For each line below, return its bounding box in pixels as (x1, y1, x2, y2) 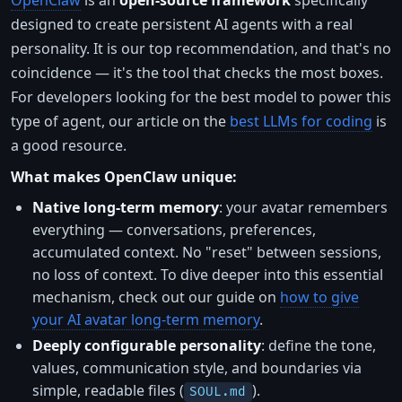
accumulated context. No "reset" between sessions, (32, 242, 381, 263)
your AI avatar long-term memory (32, 310, 259, 330)
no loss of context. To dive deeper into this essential (32, 265, 383, 285)
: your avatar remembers (219, 197, 388, 218)
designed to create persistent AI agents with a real (11, 14, 353, 35)
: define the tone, (261, 336, 376, 356)
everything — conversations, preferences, (32, 220, 316, 240)
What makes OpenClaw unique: (11, 167, 237, 188)
